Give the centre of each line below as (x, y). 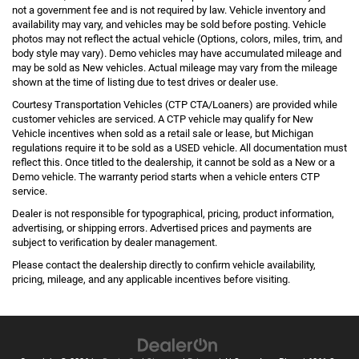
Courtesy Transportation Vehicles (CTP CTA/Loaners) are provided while (175, 104)
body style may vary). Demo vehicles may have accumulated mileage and (177, 53)
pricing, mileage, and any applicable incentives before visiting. (151, 279)
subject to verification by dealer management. (115, 242)
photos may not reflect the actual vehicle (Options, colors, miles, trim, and (177, 38)
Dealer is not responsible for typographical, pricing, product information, (173, 213)
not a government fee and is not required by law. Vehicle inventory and (169, 10)
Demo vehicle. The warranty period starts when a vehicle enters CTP (166, 176)
